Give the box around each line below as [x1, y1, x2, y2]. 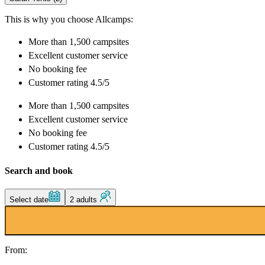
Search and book [5, 165, 73, 176]
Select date [9, 195, 49, 204]
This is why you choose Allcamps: [5, 14, 133, 25]
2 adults [70, 195, 99, 204]
